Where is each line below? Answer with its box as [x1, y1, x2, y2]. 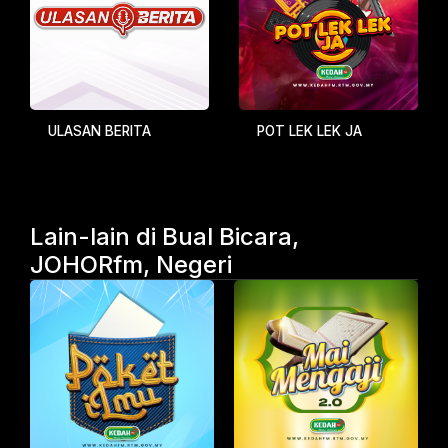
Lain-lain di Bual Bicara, [30, 222, 299, 251]
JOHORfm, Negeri [30, 250, 232, 279]
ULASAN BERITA [47, 123, 151, 139]
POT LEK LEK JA [256, 123, 362, 139]
